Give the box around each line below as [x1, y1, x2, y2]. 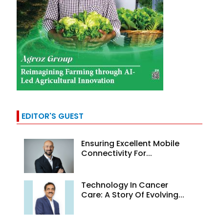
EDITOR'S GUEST [22, 110, 84, 122]
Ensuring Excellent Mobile [81, 138, 180, 150]
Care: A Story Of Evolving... [81, 189, 185, 201]
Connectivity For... [81, 148, 153, 159]
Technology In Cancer [81, 179, 169, 191]
